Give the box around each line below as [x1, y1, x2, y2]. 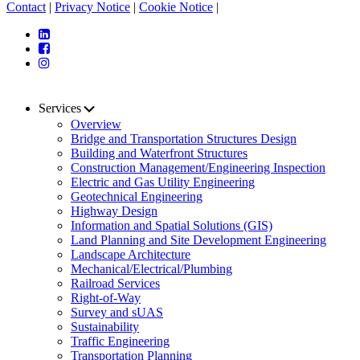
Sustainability [71, 320, 139, 334]
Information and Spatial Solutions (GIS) [71, 219, 272, 233]
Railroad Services [71, 276, 160, 291]
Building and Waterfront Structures [71, 146, 247, 161]
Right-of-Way [71, 291, 141, 305]
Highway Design [71, 204, 157, 219]
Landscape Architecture [71, 247, 190, 262]
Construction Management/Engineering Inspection [71, 161, 325, 175]
